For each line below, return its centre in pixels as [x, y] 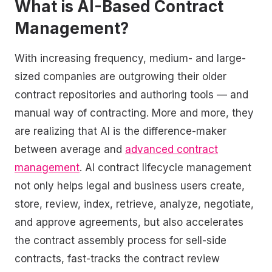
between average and [70, 149]
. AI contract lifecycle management [165, 167]
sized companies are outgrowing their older [121, 76]
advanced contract [172, 149]
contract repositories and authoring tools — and [131, 94]
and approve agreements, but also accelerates [129, 222]
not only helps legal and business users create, [130, 185]
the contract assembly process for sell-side [121, 240]
